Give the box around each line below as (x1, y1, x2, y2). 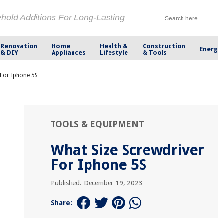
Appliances (52, 48, 86, 56)
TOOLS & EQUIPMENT (51, 119, 144, 129)
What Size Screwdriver (51, 142, 204, 159)
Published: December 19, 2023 (51, 179, 143, 187)
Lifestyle (100, 48, 128, 56)
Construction (142, 42, 185, 50)
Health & (100, 42, 128, 50)
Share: (51, 199, 72, 207)
